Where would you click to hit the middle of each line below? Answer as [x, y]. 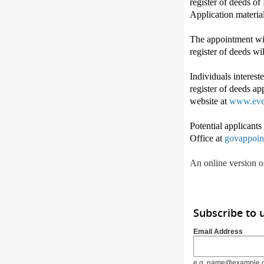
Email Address [218, 231]
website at [208, 101]
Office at [206, 138]
